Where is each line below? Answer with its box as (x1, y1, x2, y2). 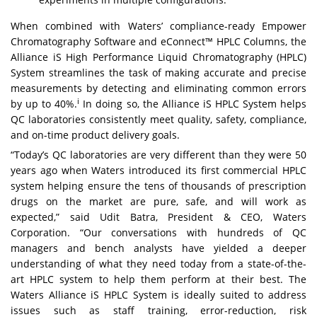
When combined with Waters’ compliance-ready (11, 19, 262, 33)
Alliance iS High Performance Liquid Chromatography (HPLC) (11, 50, 306, 64)
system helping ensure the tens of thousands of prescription (11, 179, 306, 193)
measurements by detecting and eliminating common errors (11, 81, 306, 96)
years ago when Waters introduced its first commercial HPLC (11, 163, 306, 178)
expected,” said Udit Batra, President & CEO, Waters (11, 210, 306, 224)
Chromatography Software (11, 35, 136, 49)
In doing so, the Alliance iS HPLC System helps (79, 97, 306, 111)
